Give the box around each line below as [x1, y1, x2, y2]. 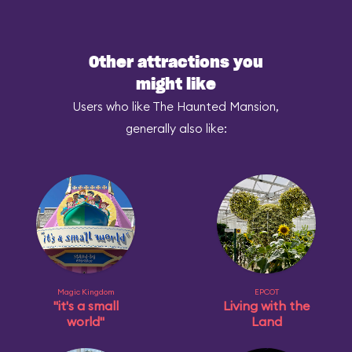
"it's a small [53, 298, 119, 313]
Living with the [223, 298, 310, 313]
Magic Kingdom [57, 287, 115, 297]
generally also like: [125, 121, 227, 136]
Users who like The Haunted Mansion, [73, 99, 279, 114]
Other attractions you [89, 55, 263, 71]
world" [67, 313, 104, 329]
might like [136, 77, 216, 93]
